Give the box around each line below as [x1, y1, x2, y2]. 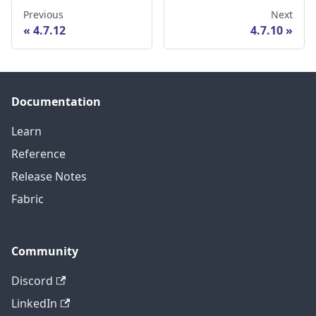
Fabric [11, 191, 44, 207]
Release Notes [11, 169, 87, 185]
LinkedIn [11, 296, 57, 312]
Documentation [11, 94, 101, 110]
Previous [23, 8, 63, 22]
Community [11, 243, 78, 260]
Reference [11, 146, 66, 162]
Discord [11, 273, 53, 289]
